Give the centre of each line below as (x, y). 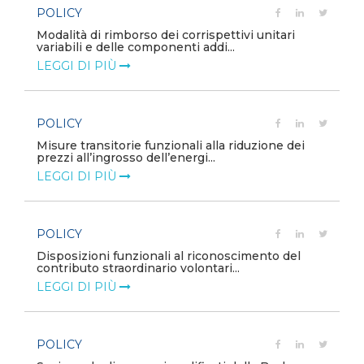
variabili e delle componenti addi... (136, 47)
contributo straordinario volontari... (138, 268)
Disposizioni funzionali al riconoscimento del (169, 256)
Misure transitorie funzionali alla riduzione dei (171, 145)
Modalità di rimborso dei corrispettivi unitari (166, 35)
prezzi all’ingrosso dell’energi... (126, 158)
